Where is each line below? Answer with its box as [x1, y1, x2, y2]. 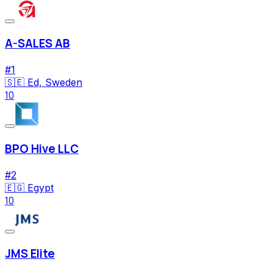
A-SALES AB [5, 35, 70, 52]
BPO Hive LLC [5, 140, 79, 157]
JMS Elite [5, 246, 55, 262]
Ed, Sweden [27, 76, 82, 89]
